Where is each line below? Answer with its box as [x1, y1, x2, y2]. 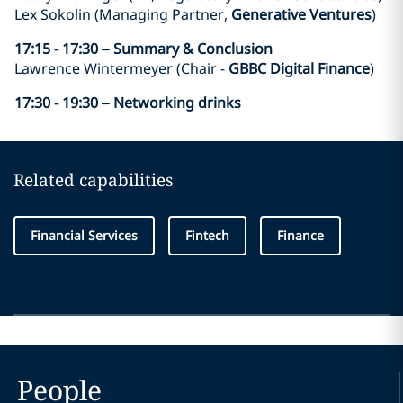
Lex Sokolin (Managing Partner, [14, 4, 231, 24]
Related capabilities [13, 167, 174, 192]
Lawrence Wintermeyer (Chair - [14, 58, 228, 78]
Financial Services [31, 226, 138, 244]
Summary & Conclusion [113, 38, 273, 58]
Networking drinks [113, 92, 241, 112]
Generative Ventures [231, 4, 372, 24]
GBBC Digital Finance [228, 58, 370, 78]
